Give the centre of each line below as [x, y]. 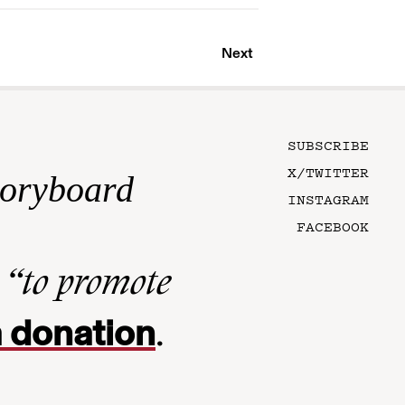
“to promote [88, 286]
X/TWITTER [328, 172]
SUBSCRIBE [328, 145]
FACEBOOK [333, 226]
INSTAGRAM [328, 199]
